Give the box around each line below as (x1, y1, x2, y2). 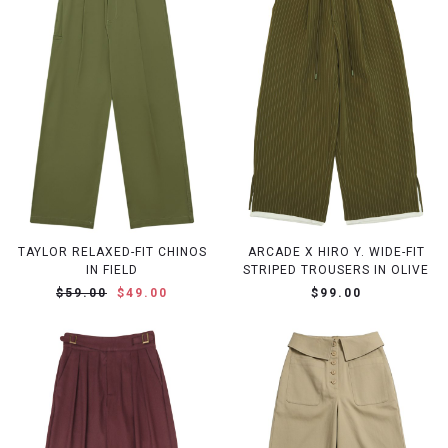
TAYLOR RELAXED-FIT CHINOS (17, 245, 207, 260)
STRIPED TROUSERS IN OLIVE (243, 263, 429, 278)
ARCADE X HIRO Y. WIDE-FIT (247, 245, 425, 260)
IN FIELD (86, 263, 138, 278)
